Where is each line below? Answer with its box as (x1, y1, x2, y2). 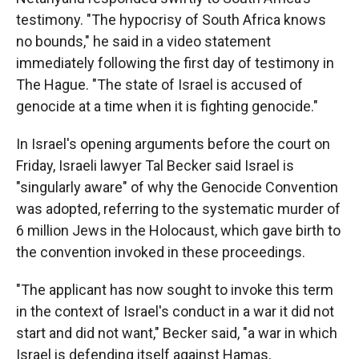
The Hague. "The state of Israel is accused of (16, 76, 303, 93)
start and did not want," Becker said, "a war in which (16, 325, 337, 341)
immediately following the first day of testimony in (16, 54, 334, 71)
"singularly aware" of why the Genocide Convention (16, 179, 338, 196)
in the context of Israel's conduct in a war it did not (16, 303, 334, 320)
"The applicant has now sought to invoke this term (16, 281, 333, 298)
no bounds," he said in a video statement (16, 33, 271, 50)
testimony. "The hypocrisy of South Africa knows (16, 11, 326, 28)
